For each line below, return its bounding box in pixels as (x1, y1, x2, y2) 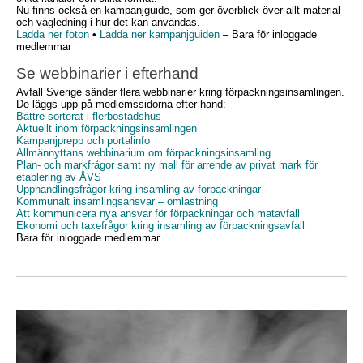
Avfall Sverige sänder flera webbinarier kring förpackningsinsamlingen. (16, 86, 344, 98)
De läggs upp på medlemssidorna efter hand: (16, 98, 226, 110)
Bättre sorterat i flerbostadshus (16, 110, 161, 122)
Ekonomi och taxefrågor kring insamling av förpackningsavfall (16, 220, 305, 232)
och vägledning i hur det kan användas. (16, 16, 200, 28)
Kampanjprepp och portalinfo (16, 135, 150, 147)
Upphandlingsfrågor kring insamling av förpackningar (16, 183, 261, 195)
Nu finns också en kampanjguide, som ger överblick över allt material (16, 4, 340, 16)
